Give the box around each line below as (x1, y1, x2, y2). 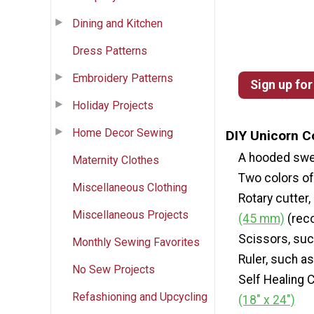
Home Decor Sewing (72, 125, 173, 139)
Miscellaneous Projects (72, 207, 189, 221)
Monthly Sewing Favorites (72, 235, 200, 249)
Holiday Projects (72, 98, 153, 112)
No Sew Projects (72, 262, 155, 276)
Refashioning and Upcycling (72, 289, 207, 303)
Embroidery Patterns (72, 71, 173, 85)
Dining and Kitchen (72, 16, 163, 30)
